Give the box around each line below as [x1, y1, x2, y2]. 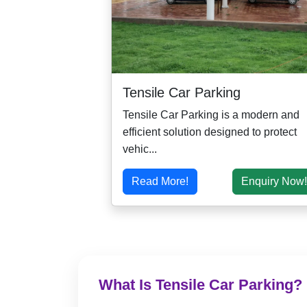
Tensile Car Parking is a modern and [123, 109, 299, 121]
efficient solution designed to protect [123, 126, 297, 138]
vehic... [123, 143, 157, 156]
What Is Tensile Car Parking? [99, 276, 302, 294]
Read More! [132, 175, 188, 188]
